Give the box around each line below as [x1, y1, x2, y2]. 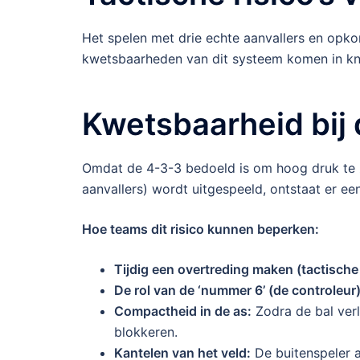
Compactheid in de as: [114, 303, 252, 320]
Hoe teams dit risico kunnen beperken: [82, 221, 319, 238]
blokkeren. [114, 324, 178, 341]
